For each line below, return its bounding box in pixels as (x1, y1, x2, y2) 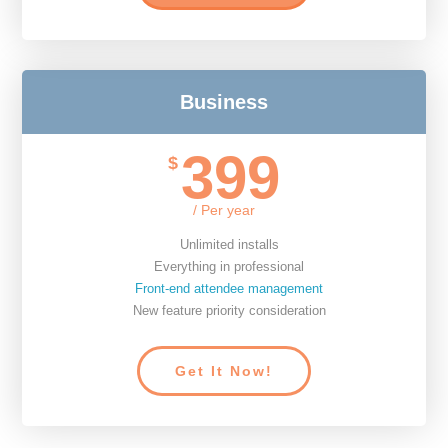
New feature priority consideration (132, 303, 326, 318)
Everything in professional (154, 259, 304, 274)
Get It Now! (175, 363, 273, 379)
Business (180, 91, 268, 113)
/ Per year (193, 202, 255, 218)
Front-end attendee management (135, 281, 323, 296)
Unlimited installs (179, 237, 279, 252)
